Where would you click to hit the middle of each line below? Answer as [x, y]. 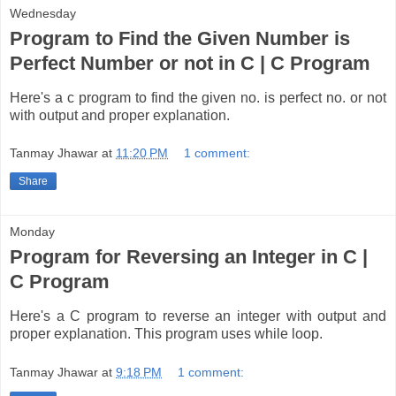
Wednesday [43, 13]
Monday [32, 232]
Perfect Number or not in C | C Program [190, 63]
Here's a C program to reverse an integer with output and [198, 316]
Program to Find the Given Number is [180, 38]
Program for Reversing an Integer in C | [189, 257]
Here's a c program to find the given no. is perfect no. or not [198, 97]
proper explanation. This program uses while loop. [166, 334]
